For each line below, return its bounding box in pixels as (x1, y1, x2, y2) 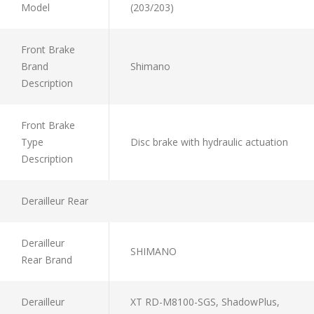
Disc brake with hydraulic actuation (130, 135, 288, 149)
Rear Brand (21, 252, 72, 266)
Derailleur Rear (21, 193, 88, 207)
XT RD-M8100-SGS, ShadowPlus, (130, 294, 280, 308)
